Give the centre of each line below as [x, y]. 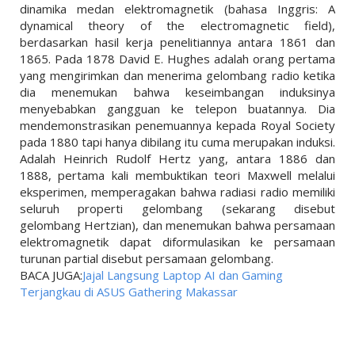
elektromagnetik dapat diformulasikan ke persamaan [177, 242]
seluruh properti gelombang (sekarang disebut [177, 209]
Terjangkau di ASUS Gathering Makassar [128, 292]
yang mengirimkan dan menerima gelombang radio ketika [177, 76]
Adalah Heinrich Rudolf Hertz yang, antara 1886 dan [177, 159]
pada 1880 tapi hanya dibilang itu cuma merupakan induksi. [177, 142]
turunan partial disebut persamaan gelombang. [146, 259]
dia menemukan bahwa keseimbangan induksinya [177, 92]
